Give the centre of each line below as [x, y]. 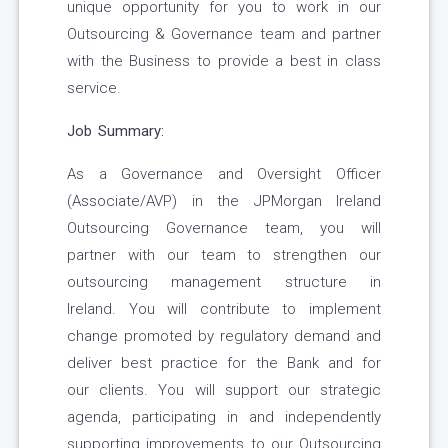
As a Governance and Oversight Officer [224, 174]
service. [94, 88]
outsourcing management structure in [224, 282]
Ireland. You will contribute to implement [224, 309]
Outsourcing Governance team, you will [224, 228]
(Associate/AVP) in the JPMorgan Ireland [224, 201]
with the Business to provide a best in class [224, 61]
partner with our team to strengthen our [224, 255]
